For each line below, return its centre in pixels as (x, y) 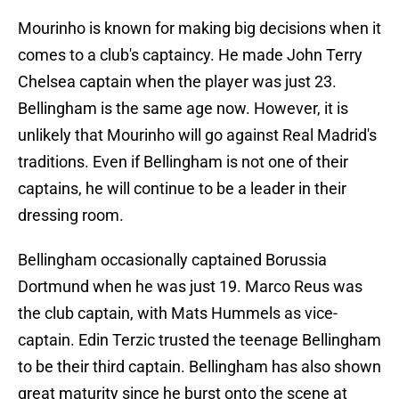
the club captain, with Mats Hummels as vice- (178, 313)
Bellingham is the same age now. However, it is (183, 109)
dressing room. (71, 216)
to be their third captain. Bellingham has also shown (199, 367)
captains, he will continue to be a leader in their (182, 189)
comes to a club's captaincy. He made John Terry (190, 55)
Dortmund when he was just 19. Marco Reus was (190, 287)
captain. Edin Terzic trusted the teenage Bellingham (199, 340)
